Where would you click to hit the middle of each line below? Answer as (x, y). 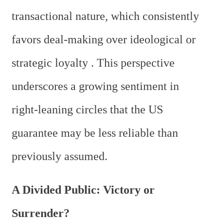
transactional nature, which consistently (105, 16)
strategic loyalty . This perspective (93, 63)
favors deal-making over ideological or (104, 39)
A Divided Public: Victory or (83, 190)
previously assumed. (60, 156)
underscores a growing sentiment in (95, 86)
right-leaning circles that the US (87, 109)
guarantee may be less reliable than (95, 133)
